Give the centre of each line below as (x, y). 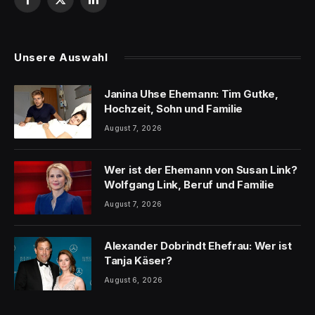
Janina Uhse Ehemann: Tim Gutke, (191, 94)
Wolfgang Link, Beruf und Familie (189, 184)
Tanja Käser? (138, 260)
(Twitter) (79, 20)
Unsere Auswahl (61, 57)
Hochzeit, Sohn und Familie (174, 108)
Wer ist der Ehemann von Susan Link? (201, 169)
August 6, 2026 (134, 279)
